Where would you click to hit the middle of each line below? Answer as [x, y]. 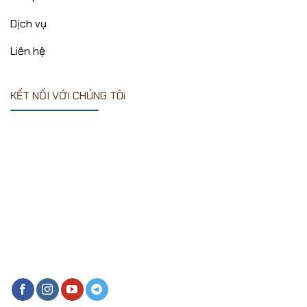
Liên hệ [28, 51]
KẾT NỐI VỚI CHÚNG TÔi [68, 95]
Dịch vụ [28, 23]
